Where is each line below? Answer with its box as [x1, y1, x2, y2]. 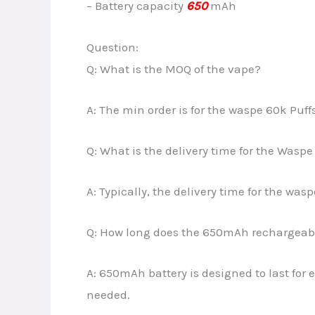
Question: [86, 39, 139, 54]
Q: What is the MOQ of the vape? [86, 61, 261, 76]
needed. [86, 288, 130, 302]
